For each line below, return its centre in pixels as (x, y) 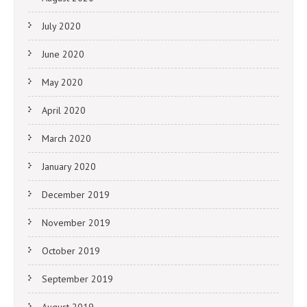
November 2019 (76, 223)
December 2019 (76, 195)
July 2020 (61, 26)
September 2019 (77, 279)
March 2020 (66, 139)
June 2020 (63, 54)
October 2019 (71, 251)
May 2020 (62, 83)
